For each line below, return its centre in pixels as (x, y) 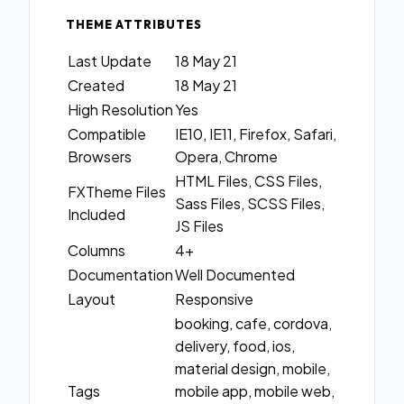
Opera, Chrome (226, 157)
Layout (92, 299)
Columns (96, 251)
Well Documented (235, 275)
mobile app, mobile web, (255, 391)
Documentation (120, 275)
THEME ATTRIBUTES (134, 25)
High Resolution (120, 110)
